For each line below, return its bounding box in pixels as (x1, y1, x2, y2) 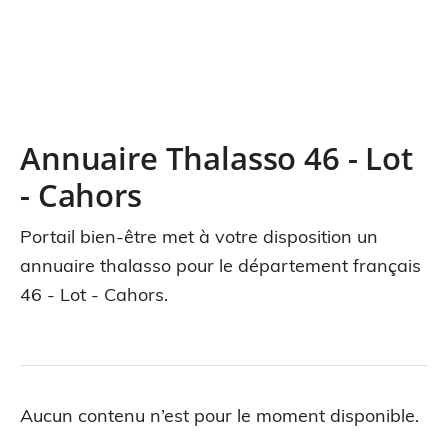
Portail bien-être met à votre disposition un (20, 225, 378, 248)
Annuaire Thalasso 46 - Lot (20, 136, 413, 179)
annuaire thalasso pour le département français (20, 254, 421, 277)
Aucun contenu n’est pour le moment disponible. (20, 404, 419, 427)
